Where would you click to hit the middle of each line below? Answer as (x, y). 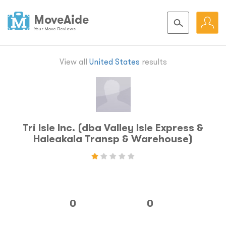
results (153, 62)
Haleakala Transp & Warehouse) (113, 139)
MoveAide (61, 20)
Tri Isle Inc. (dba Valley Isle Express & (113, 128)
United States (114, 62)
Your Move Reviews (55, 29)
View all (74, 62)
